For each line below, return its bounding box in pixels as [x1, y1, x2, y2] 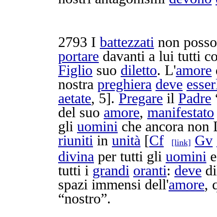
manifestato [147, 105, 214, 120]
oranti [133, 163, 167, 178]
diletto [121, 62, 157, 78]
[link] [171, 138, 191, 147]
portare [58, 48, 99, 64]
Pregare [119, 91, 163, 106]
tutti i [58, 163, 93, 178]
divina [58, 149, 94, 164]
